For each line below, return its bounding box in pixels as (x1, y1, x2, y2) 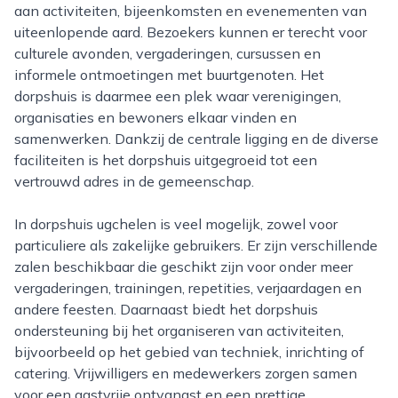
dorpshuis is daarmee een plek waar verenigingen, (14, 87, 341, 105)
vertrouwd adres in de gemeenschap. (14, 172, 254, 190)
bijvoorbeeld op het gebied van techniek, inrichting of (14, 343, 364, 361)
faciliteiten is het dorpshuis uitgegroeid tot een (14, 151, 317, 169)
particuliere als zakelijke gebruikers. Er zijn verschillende (14, 236, 378, 254)
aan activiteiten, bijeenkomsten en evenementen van (14, 2, 367, 20)
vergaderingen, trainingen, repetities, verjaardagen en (14, 279, 362, 297)
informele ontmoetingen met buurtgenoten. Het (14, 66, 324, 84)
